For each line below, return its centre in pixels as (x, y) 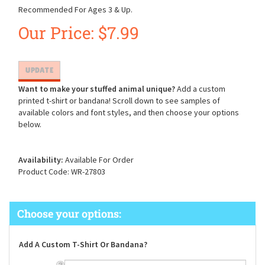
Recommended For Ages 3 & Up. (75, 9)
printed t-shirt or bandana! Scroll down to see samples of (119, 104)
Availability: (41, 163)
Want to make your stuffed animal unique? (97, 92)
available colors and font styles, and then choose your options (129, 116)
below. (30, 128)
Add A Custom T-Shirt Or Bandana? (83, 248)
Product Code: (44, 175)
